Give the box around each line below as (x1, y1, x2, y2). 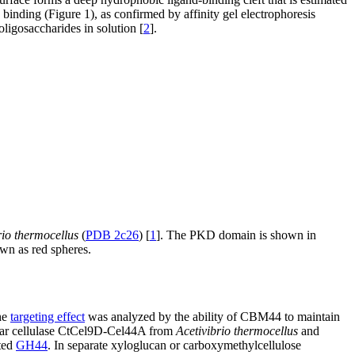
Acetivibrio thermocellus (176, 323, 298, 338)
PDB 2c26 (86, 227, 139, 242)
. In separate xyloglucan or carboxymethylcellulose (48, 338, 301, 352)
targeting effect (10, 309, 85, 323)
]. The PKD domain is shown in (156, 227, 316, 242)
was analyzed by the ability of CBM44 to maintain (85, 309, 340, 323)
